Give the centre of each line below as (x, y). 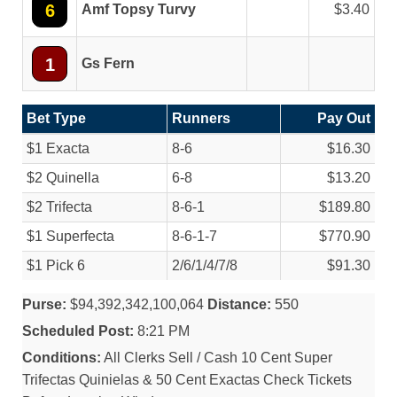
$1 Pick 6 (56, 265)
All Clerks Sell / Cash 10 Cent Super (217, 358)
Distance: (239, 304)
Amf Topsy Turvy (139, 9)
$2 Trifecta (59, 207)
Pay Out (344, 118)
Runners (201, 118)
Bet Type (56, 118)
